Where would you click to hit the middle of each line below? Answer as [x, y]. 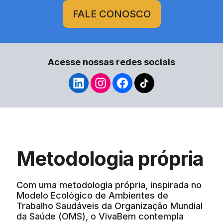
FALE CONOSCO [111, 14]
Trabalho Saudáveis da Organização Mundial [110, 206]
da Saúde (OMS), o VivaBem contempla [100, 216]
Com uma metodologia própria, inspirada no [109, 185]
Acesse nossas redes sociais [111, 62]
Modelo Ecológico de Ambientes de [92, 195]
